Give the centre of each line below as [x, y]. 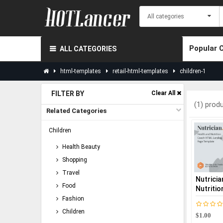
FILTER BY [68, 94]
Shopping [74, 160]
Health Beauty [80, 147]
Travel [70, 173]
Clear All [164, 93]
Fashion [72, 199]
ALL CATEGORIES [87, 49]
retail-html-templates [140, 71]
